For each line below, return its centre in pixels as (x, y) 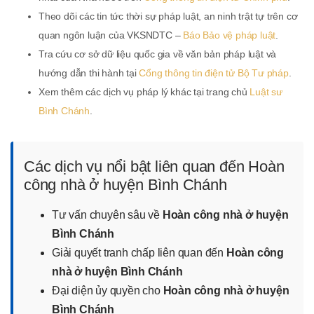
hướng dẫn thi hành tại (89, 73)
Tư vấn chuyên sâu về (107, 215)
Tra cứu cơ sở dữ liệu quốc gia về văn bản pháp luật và (158, 54)
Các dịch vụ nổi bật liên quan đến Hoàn (154, 166)
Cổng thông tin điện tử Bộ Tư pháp (214, 73)
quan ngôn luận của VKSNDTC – (111, 35)
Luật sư (266, 92)
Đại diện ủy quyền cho (108, 291)
